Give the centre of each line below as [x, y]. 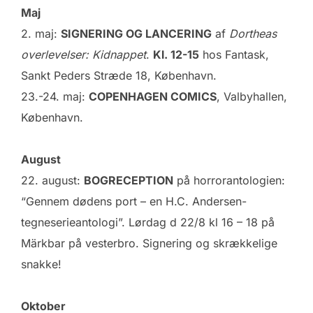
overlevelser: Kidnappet [83, 54]
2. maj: [41, 33]
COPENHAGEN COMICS [153, 96]
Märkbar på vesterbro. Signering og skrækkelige [149, 243]
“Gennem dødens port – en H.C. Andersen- [134, 201]
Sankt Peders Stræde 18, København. [119, 75]
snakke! [41, 264]
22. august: [52, 180]
